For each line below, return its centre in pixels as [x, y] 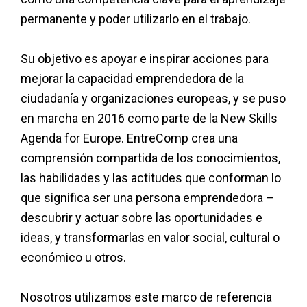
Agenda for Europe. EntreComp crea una [129, 138]
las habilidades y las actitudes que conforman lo [151, 178]
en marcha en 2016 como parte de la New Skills [149, 119]
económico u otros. [73, 258]
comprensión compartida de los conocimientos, [150, 158]
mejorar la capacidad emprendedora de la [132, 79]
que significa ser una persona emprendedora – [147, 198]
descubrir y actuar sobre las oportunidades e [142, 218]
